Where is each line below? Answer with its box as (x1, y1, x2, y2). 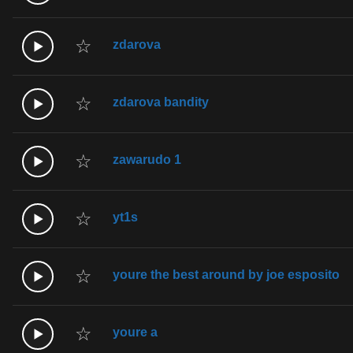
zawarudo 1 (113, 152, 181, 166)
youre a (113, 325, 158, 339)
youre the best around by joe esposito (113, 267, 340, 281)
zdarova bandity (113, 95, 209, 109)
